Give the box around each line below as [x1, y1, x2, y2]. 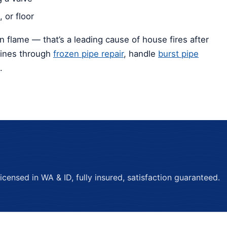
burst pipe [158, 49, 199, 59]
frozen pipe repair [53, 49, 124, 59]
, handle [124, 49, 158, 59]
